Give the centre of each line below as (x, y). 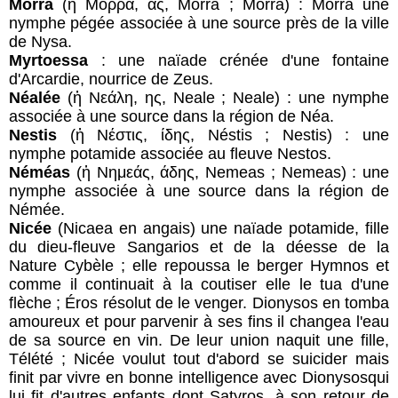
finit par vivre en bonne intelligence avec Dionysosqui (199, 377)
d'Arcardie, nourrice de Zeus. (111, 79)
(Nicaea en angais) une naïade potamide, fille (220, 228)
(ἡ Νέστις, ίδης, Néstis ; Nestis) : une (223, 135)
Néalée (35, 97)
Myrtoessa (48, 60)
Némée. (37, 209)
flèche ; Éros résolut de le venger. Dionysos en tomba (199, 302)
